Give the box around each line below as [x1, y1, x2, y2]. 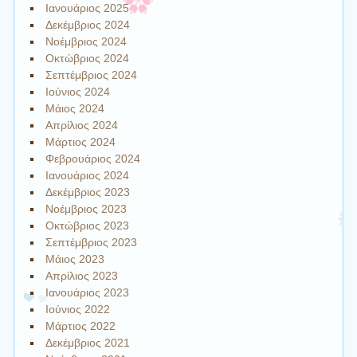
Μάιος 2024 [45, 101, 105, 115]
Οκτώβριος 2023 [45, 218, 130, 232]
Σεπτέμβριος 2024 [45, 68, 138, 81]
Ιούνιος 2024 [45, 84, 111, 98]
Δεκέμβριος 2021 [45, 335, 131, 349]
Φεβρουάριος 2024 [45, 151, 141, 165]
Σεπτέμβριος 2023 [45, 235, 138, 249]
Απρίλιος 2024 [45, 118, 119, 131]
